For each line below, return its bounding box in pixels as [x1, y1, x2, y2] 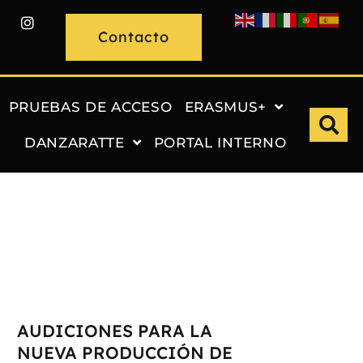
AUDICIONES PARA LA [17, 319, 212, 341]
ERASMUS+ [184, 98, 267, 115]
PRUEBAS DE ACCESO [8, 98, 173, 115]
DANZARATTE [23, 134, 125, 151]
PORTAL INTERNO [153, 134, 287, 151]
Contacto [98, 28, 170, 46]
